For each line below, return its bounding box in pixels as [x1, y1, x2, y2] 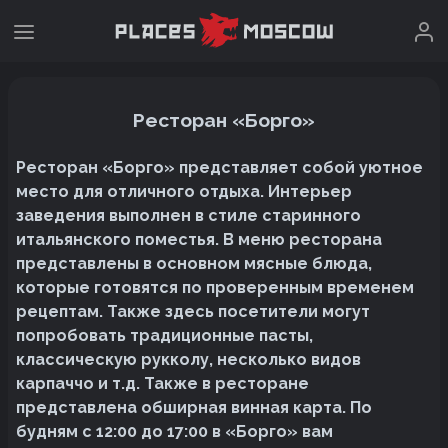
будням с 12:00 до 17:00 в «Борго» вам [16, 421, 333, 441]
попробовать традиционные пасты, [16, 325, 313, 345]
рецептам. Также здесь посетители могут [16, 301, 370, 321]
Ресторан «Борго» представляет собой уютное [16, 157, 423, 177]
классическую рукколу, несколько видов [16, 349, 361, 369]
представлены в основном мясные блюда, [16, 253, 372, 273]
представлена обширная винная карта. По [16, 397, 372, 417]
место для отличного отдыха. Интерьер [16, 181, 352, 201]
